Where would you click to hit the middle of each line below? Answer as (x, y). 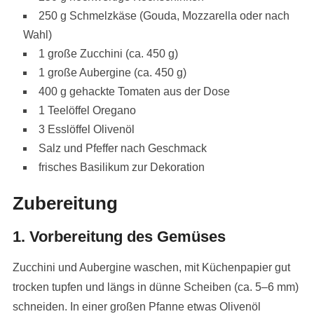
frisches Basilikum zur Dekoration (121, 167)
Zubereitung (65, 203)
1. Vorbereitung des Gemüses (119, 236)
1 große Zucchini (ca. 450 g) (108, 53)
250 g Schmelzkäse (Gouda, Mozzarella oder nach (164, 15)
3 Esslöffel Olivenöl (86, 129)
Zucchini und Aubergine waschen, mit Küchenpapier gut (151, 267)
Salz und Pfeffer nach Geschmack (122, 148)
